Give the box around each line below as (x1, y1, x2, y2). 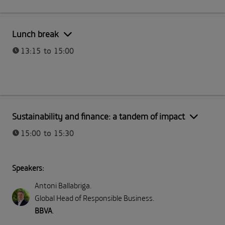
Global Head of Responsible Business (35, 193, 153, 203)
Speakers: (12, 163, 44, 173)
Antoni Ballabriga (35, 180, 90, 191)
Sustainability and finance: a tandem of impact (12, 110, 185, 122)
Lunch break (12, 28, 59, 40)
